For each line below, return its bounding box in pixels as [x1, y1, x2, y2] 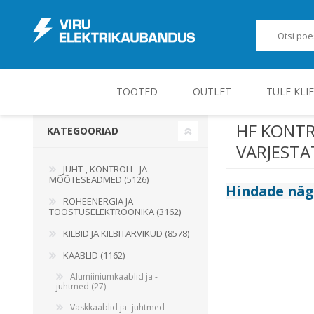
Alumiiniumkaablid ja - [70, 271, 158, 282]
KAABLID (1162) [63, 249, 125, 261]
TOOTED [116, 85, 158, 98]
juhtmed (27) [56, 280, 106, 292]
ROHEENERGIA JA [63, 195, 133, 207]
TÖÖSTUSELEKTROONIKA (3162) [49, 205, 181, 218]
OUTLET [192, 85, 231, 98]
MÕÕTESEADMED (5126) [49, 173, 149, 186]
